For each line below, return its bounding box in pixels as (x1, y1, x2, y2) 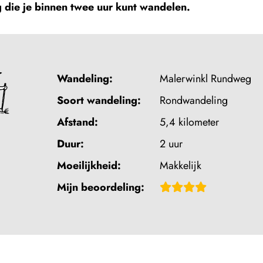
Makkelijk (160, 158, 201, 173)
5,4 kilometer (160, 114, 219, 130)
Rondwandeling (160, 93, 228, 108)
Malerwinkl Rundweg (160, 71, 251, 86)
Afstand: (57, 114, 98, 130)
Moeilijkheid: (57, 158, 121, 173)
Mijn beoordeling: (57, 180, 144, 195)
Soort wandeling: (57, 93, 141, 108)
